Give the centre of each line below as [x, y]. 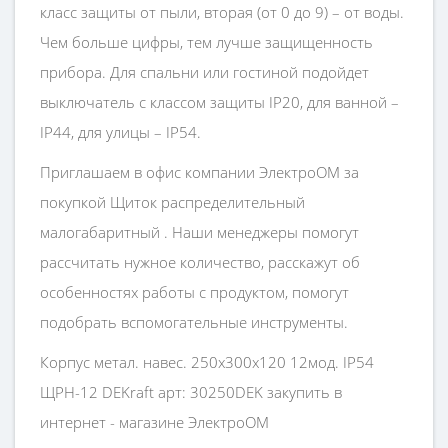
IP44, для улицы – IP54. [120, 132]
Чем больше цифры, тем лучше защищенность [206, 42]
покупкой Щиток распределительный [172, 202]
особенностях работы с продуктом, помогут [194, 292]
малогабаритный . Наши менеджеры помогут [199, 232]
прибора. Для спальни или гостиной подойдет [204, 72]
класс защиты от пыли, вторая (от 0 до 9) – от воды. [222, 12]
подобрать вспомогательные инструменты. [194, 322]
